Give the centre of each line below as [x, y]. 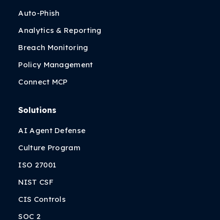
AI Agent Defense [52, 130]
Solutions [38, 110]
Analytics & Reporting [60, 30]
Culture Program [49, 148]
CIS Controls [42, 199]
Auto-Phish [39, 13]
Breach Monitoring [53, 47]
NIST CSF [36, 182]
